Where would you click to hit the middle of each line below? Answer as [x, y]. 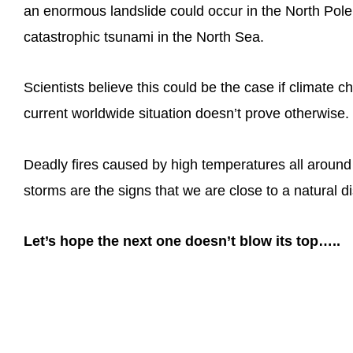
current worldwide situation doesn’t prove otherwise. [186, 114]
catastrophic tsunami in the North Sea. [144, 37]
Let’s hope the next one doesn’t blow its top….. [182, 242]
